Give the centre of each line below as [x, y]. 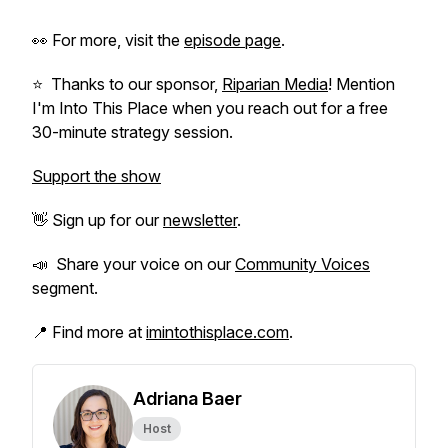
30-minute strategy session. [132, 132]
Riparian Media [275, 84]
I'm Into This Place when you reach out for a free [210, 108]
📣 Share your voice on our [133, 264]
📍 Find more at [89, 332]
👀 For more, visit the [108, 40]
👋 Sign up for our [97, 220]
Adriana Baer [187, 398]
